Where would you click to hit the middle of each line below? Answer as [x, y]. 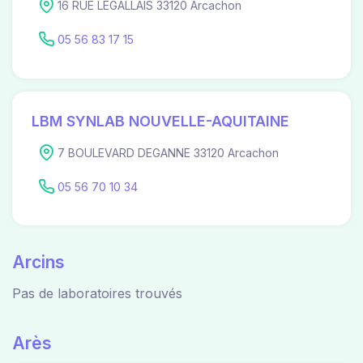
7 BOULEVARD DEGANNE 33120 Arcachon [168, 152]
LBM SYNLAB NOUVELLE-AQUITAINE [160, 121]
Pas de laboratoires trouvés [97, 294]
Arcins [38, 263]
